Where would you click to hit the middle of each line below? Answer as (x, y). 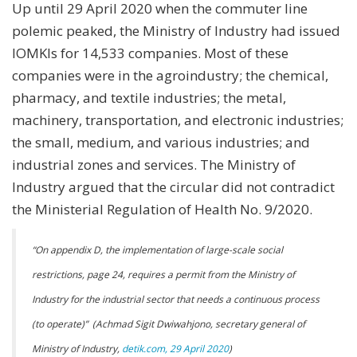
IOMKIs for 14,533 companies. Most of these (150, 53)
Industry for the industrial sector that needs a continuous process (176, 299)
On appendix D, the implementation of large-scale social (159, 249)
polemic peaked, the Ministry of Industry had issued (176, 30)
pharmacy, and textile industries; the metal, (149, 97)
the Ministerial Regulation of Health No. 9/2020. (162, 209)
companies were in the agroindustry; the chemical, (170, 75)
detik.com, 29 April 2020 (175, 348)
